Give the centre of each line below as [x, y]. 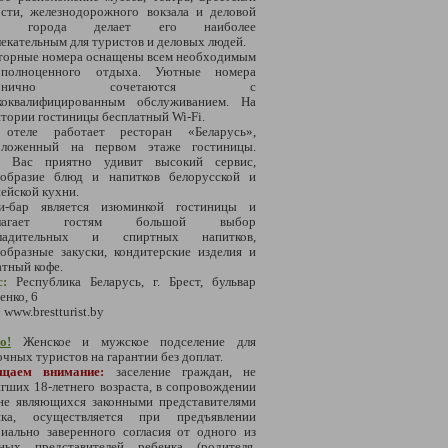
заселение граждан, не [185, 371]
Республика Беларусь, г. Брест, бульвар [136, 281]
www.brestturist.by [54, 311]
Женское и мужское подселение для [139, 341]
